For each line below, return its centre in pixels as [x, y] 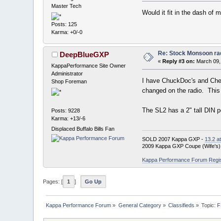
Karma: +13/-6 [69, 118]
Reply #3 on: [179, 61]
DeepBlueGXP [84, 55]
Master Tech [67, 6]
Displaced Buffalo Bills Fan [83, 129]
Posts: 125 [64, 24]
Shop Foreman [69, 82]
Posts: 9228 [66, 110]
